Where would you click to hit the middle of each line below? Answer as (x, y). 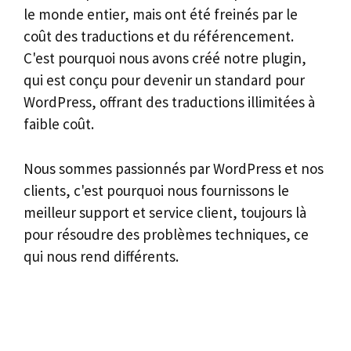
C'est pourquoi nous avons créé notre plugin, (165, 58)
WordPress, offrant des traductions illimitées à (169, 102)
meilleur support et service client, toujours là (165, 212)
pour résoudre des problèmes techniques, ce (166, 234)
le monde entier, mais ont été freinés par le (161, 14)
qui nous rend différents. (101, 256)
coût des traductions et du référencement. (159, 36)
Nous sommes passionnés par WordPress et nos (174, 168)
